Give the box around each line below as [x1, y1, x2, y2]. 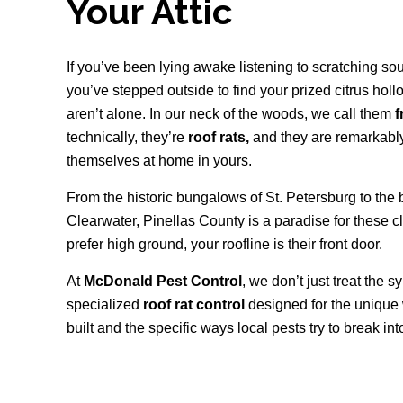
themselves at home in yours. [67, 153, 253, 168]
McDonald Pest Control [84, 273, 243, 289]
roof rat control [143, 297, 246, 312]
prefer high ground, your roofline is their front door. [67, 237, 383, 252]
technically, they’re [67, 130, 189, 145]
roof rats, [188, 130, 254, 145]
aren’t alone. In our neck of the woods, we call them [67, 106, 396, 121]
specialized [67, 297, 144, 312]
